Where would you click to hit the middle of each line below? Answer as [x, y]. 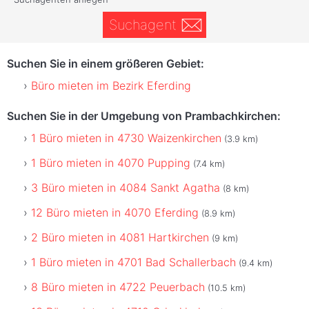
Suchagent [142, 25]
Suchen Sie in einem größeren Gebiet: [106, 63]
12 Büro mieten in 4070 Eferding [115, 212]
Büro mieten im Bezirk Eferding [111, 85]
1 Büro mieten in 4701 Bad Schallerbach [133, 262]
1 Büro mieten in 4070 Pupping [111, 162]
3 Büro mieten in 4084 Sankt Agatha [126, 187]
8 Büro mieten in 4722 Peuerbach [118, 287]
